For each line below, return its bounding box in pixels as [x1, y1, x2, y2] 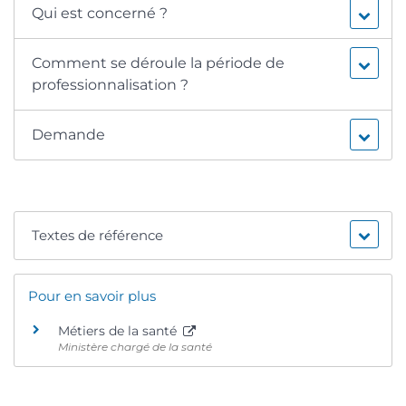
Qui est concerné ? [32, 5, 169, 23]
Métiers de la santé [58, 323, 180, 340]
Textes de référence [32, 227, 164, 245]
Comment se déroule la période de [32, 54, 285, 72]
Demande [32, 126, 106, 144]
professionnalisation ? [32, 76, 189, 94]
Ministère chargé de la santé [58, 340, 212, 354]
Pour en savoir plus [28, 287, 156, 305]
